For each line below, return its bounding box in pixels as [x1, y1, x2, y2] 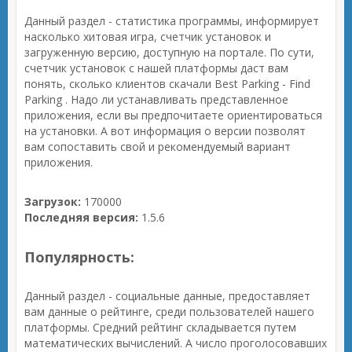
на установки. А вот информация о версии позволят [24, 123, 306, 138]
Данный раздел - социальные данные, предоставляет [24, 288, 310, 303]
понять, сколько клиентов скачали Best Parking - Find [24, 76, 310, 91]
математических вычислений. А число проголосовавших [24, 335, 327, 350]
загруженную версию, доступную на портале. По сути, [24, 45, 314, 60]
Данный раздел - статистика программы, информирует [24, 13, 319, 28]
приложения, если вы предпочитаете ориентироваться [24, 108, 322, 123]
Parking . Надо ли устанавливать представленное [24, 92, 288, 107]
